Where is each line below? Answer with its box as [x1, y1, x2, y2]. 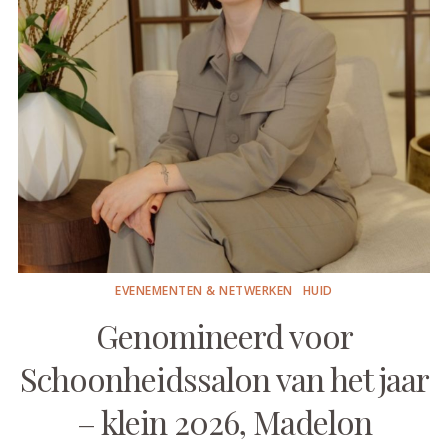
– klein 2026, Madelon [76, 400, 372, 443]
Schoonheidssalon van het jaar [19, 357, 429, 400]
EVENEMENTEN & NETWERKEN [115, 282, 293, 299]
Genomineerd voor [95, 314, 353, 357]
